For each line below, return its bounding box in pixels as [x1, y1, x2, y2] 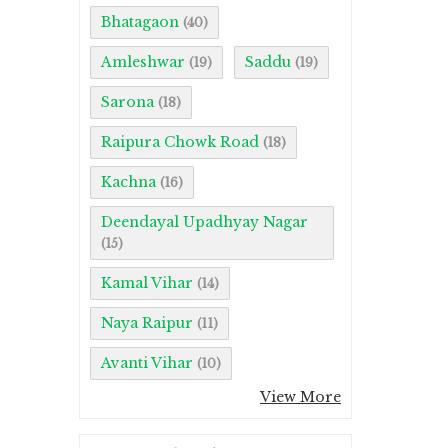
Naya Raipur [101, 314, 193, 333]
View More [260, 388, 341, 407]
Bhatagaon [101, 13, 179, 32]
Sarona [101, 93, 154, 112]
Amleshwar [101, 53, 185, 72]
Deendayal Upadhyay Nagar [101, 213, 308, 232]
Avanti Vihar [101, 354, 193, 373]
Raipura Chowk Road [101, 133, 259, 152]
